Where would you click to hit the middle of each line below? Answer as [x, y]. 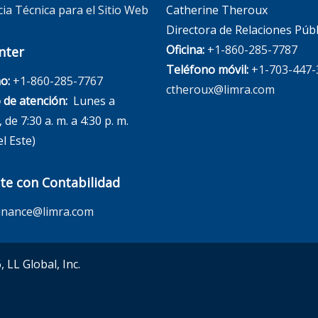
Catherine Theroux [217, 10]
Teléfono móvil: [209, 69]
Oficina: [187, 49]
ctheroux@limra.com [220, 89]
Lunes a [91, 100]
